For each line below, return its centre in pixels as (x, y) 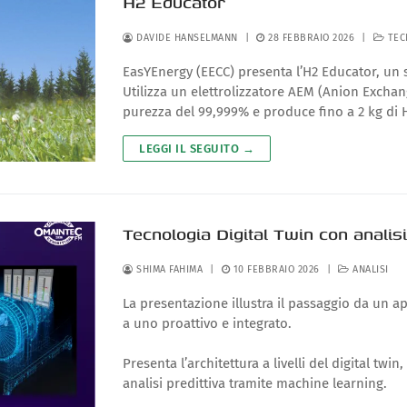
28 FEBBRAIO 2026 (312, 38)
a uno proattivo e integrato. (208, 324)
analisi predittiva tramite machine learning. (255, 383)
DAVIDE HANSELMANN (185, 38)
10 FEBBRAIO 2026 (276, 270)
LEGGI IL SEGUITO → (197, 149)
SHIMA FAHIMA (168, 270)
